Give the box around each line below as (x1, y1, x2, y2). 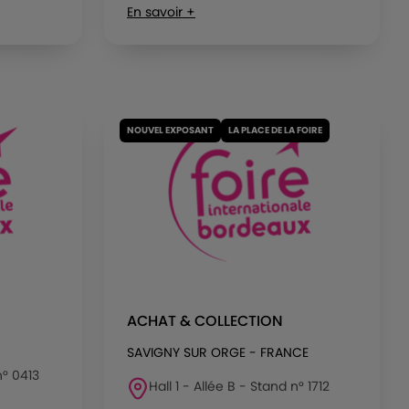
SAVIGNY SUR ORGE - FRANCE (127, 343, 309, 362)
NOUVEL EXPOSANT (127, 123, 214, 137)
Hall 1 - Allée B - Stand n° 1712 (149, 377, 330, 395)
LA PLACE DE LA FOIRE (228, 123, 322, 137)
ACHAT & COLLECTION (127, 310, 283, 331)
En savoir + (127, 3, 195, 21)
